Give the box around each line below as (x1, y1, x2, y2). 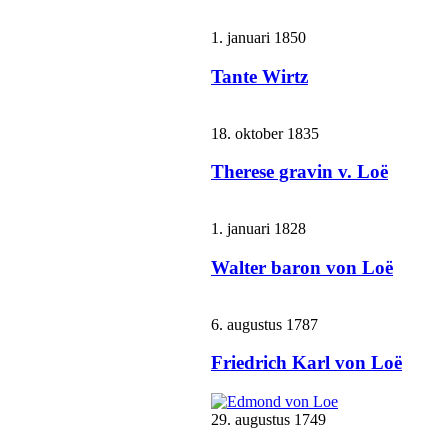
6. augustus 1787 (211, 315, 318, 333)
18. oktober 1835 (211, 124, 319, 142)
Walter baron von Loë (211, 256, 393, 278)
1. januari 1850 (211, 29, 306, 47)
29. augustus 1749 (211, 411, 326, 428)
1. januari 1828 (211, 220, 306, 238)
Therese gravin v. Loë (211, 161, 388, 183)
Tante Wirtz (211, 65, 308, 87)
